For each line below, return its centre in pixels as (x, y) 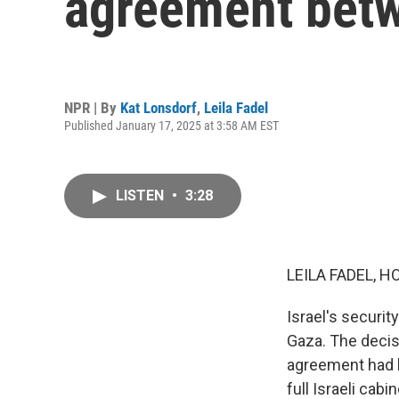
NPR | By (92, 107)
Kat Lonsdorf (159, 107)
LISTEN (142, 195)
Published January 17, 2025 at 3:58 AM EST (171, 125)
